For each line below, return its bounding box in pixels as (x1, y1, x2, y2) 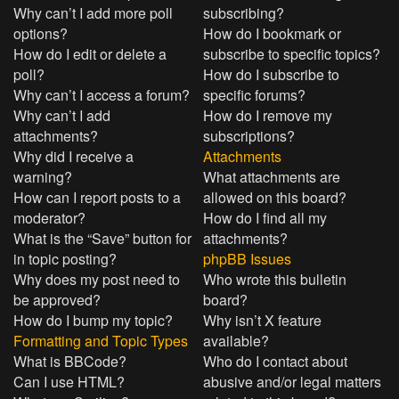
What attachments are (203, 167, 341, 187)
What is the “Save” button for (13, 228, 191, 248)
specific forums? (203, 85, 306, 105)
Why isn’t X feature (203, 310, 322, 330)
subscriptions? (203, 126, 296, 146)
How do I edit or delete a (13, 44, 167, 64)
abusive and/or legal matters (203, 371, 382, 392)
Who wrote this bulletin (203, 269, 347, 289)
